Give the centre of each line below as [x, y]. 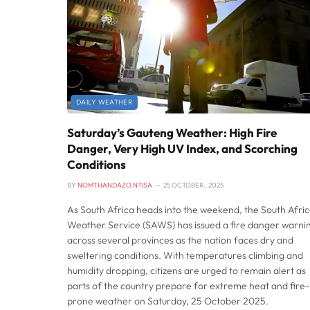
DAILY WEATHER [104, 102]
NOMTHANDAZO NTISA [115, 185]
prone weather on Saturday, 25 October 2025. [168, 301]
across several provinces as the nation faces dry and [180, 240]
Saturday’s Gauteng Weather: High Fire [172, 132]
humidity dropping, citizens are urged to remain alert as [186, 270]
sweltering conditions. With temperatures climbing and [185, 255]
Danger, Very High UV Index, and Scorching [182, 148]
